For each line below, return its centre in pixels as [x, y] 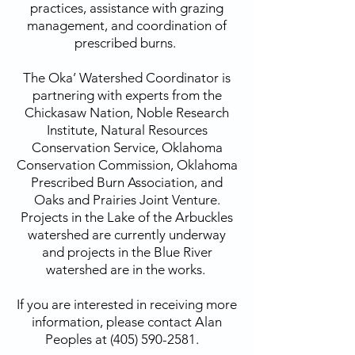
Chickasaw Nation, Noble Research [127, 113]
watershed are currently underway [127, 235]
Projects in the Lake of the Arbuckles [127, 217]
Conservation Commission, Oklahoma [127, 165]
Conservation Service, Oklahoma [127, 147]
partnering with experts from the [127, 95]
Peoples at [78, 339]
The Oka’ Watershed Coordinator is [127, 78]
